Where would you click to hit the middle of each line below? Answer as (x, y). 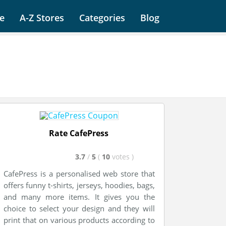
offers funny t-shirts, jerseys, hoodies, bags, (79, 185)
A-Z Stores (42, 18)
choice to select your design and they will (79, 208)
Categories (102, 18)
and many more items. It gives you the (79, 197)
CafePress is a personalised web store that (79, 174)
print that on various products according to (79, 220)
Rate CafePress (79, 133)
